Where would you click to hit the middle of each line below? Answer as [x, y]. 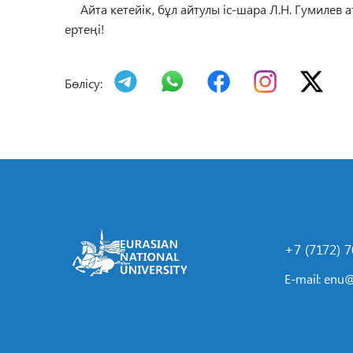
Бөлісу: [84, 83]
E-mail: [305, 279]
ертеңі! [85, 29]
